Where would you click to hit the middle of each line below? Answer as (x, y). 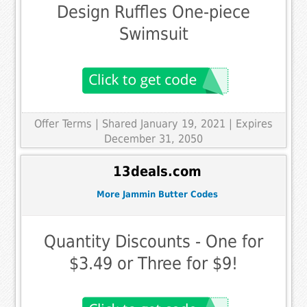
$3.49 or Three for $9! (153, 264)
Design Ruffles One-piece (153, 12)
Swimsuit (153, 34)
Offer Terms (63, 123)
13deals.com (157, 172)
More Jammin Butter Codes (157, 194)
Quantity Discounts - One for (153, 242)
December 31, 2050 (153, 138)
